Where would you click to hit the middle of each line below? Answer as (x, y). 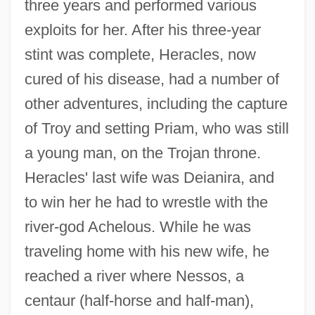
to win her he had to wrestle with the (146, 202)
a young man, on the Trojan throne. (142, 153)
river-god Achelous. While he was (137, 227)
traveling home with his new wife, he (147, 252)
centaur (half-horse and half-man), (139, 301)
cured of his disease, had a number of (152, 79)
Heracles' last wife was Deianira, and (149, 178)
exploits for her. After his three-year (142, 30)
